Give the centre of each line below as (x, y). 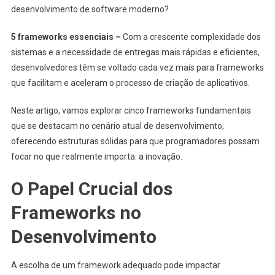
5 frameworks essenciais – (66, 37)
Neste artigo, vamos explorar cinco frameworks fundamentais (131, 110)
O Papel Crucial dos (91, 188)
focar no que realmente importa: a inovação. (96, 156)
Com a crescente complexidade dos (191, 37)
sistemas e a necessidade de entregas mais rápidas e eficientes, (135, 52)
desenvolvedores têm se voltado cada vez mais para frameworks (137, 67)
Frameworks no (76, 212)
